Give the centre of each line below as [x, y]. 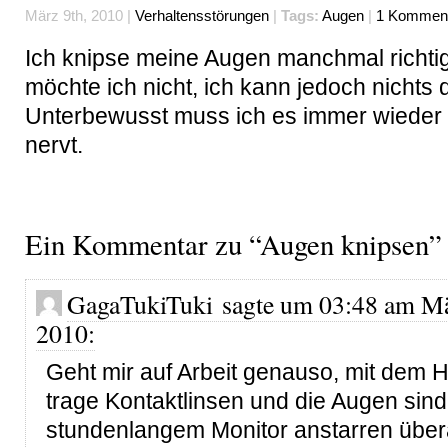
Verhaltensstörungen [202, 15]
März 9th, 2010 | [80, 15]
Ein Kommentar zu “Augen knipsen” [233, 244]
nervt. [54, 145]
